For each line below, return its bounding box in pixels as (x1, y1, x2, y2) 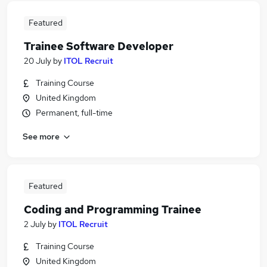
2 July (24, 219, 46, 229)
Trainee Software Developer (24, 39, 173, 53)
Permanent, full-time (36, 107, 113, 118)
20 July (24, 55, 51, 66)
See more (23, 131, 60, 142)
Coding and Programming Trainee (24, 203, 201, 216)
